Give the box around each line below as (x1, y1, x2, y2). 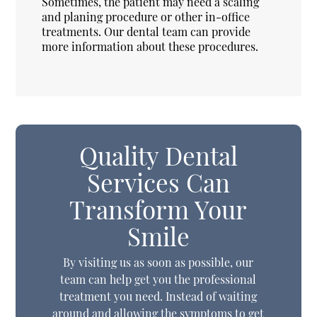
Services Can (86, 165, 230, 199)
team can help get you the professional (60, 272, 257, 287)
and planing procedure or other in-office (42, 8, 250, 24)
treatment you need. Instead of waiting (59, 289, 258, 304)
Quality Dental (79, 138, 238, 172)
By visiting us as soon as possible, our (63, 255, 254, 270)
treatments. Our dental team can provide (42, 23, 251, 39)
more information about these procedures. (42, 38, 259, 54)
